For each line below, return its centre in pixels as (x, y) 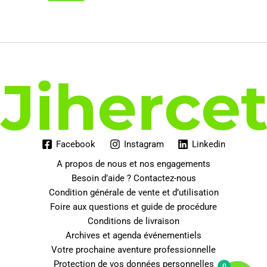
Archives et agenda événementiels (133, 236)
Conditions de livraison (133, 221)
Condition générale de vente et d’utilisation (133, 193)
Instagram (144, 145)
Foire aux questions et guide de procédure (133, 207)
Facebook (75, 145)
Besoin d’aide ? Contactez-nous (133, 178)
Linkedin (209, 145)
